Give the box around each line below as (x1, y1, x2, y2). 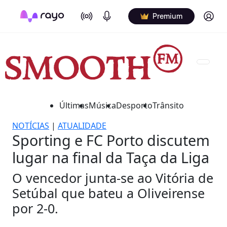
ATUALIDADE (58, 120, 106, 131)
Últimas (59, 99, 89, 111)
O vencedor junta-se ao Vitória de (12, 169, 213, 186)
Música (89, 99, 116, 111)
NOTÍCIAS (12, 120, 49, 131)
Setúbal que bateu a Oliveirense (12, 184, 205, 202)
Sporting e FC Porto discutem (12, 130, 210, 150)
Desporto (116, 99, 153, 111)
